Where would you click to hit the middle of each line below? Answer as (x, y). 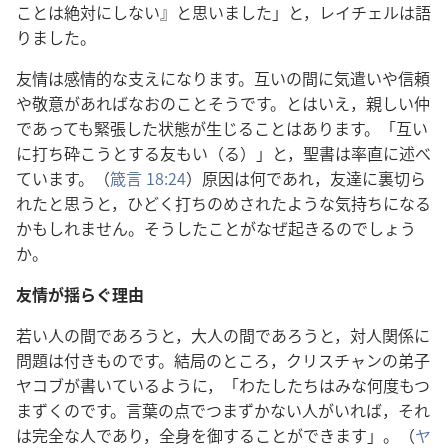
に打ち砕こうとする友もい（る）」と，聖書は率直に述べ (223, 153)
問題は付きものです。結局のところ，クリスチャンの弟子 (223, 360)
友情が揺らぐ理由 (80, 294)
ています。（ (63, 178)
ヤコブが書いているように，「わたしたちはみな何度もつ (223, 385)
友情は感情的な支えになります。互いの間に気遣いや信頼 (223, 78)
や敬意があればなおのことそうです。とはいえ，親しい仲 (223, 103)
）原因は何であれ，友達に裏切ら (306, 178)
